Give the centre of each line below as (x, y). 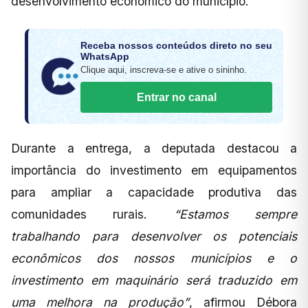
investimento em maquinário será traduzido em (154, 280)
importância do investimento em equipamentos (154, 170)
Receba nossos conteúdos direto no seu (176, 45)
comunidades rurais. (92, 214)
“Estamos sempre (235, 214)
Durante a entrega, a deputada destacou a (154, 148)
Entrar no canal (176, 97)
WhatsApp (105, 56)
